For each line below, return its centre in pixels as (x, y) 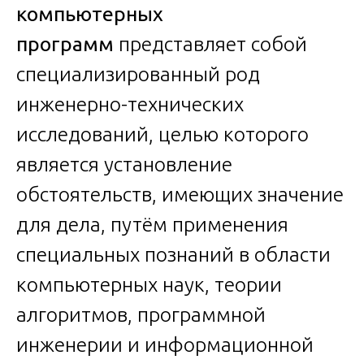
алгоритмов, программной (141, 314)
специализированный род (138, 74)
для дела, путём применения (152, 224)
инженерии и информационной (165, 344)
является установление (124, 164)
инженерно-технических (130, 104)
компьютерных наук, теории (149, 284)
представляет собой (210, 43)
